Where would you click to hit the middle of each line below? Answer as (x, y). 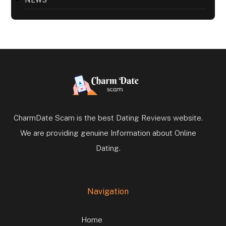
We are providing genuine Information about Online (108, 133)
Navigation (108, 191)
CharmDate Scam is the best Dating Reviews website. (108, 118)
